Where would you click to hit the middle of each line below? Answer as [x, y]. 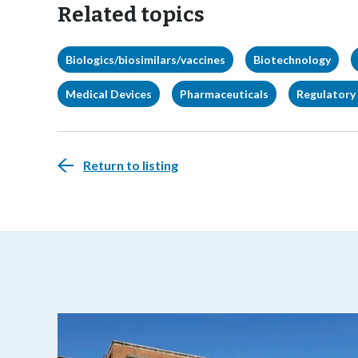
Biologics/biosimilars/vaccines [145, 60]
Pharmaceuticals [224, 94]
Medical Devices [109, 94]
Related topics [131, 15]
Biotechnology [292, 60]
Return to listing [131, 165]
